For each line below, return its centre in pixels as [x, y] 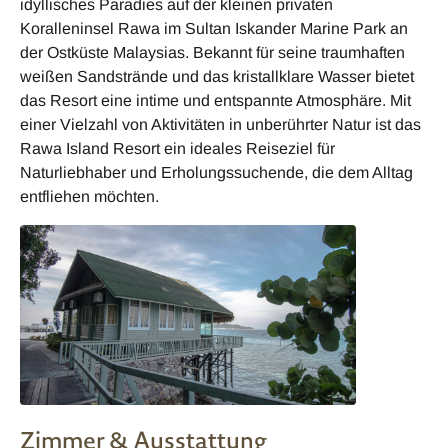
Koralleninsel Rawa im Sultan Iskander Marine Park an [214, 28]
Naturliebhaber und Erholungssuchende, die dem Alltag [216, 172]
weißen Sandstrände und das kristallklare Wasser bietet [217, 76]
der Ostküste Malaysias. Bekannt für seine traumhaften [212, 52]
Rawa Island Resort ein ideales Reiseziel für [177, 148]
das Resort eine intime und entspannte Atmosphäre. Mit [215, 100]
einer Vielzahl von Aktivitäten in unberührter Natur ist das [220, 124]
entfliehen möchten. [89, 196]
